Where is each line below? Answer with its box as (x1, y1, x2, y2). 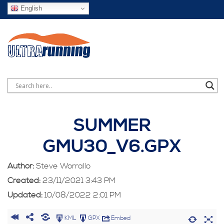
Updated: (7, 190, 42, 200)
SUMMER (73, 115, 151, 137)
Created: (7, 175, 40, 186)
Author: (7, 161, 34, 171)
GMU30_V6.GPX (42, 136, 181, 158)
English (18, 4, 42, 12)
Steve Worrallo (36, 161, 90, 171)
